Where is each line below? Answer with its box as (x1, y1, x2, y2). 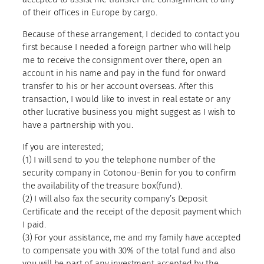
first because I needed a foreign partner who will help (22, 41, 231, 52)
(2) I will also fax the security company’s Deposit (22, 193, 207, 204)
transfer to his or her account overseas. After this (22, 80, 214, 91)
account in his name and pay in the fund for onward (22, 67, 226, 78)
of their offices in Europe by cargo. (22, 6, 157, 18)
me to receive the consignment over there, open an (22, 54, 222, 65)
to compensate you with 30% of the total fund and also (22, 245, 236, 256)
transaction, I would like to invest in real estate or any (22, 93, 230, 104)
